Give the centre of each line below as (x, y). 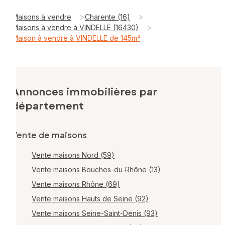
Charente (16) (107, 17)
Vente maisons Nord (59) (73, 155)
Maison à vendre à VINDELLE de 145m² (76, 38)
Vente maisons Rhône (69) (76, 184)
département (48, 106)
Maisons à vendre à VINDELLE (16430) (75, 27)
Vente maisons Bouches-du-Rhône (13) (96, 170)
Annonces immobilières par (85, 92)
